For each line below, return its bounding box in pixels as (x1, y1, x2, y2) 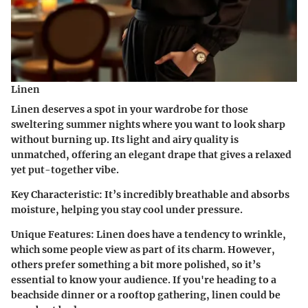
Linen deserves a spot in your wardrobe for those (11, 103, 248, 116)
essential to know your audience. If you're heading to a (11, 274, 276, 287)
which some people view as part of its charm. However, (11, 243, 275, 256)
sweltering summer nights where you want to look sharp (11, 118, 285, 131)
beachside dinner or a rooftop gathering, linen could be (11, 289, 280, 302)
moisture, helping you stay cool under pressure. (11, 203, 243, 217)
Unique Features (11, 228, 91, 241)
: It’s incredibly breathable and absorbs (99, 188, 289, 201)
